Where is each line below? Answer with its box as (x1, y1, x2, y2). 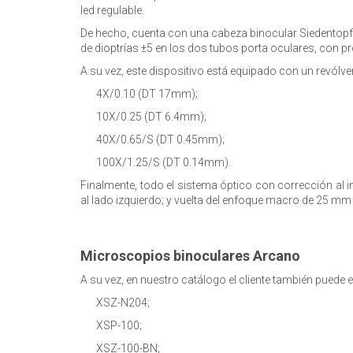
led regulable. (80, 4, 144, 17)
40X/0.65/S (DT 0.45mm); (96, 133, 225, 146)
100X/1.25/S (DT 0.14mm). (96, 156, 231, 169)
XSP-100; (96, 319, 142, 332)
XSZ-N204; (96, 296, 150, 309)
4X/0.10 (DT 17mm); (96, 87, 198, 100)
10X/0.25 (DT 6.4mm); (96, 110, 206, 123)
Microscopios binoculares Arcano (80, 247, 300, 264)
